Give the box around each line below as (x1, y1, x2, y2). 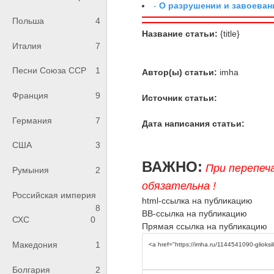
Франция (12, 91, 48, 101)
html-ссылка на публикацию (142, 195, 253, 206)
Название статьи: (142, 28, 218, 39)
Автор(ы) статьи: (142, 67, 218, 77)
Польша (12, 16, 44, 26)
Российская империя (12, 190, 96, 200)
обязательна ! (142, 179, 217, 192)
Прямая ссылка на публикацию (142, 221, 268, 231)
